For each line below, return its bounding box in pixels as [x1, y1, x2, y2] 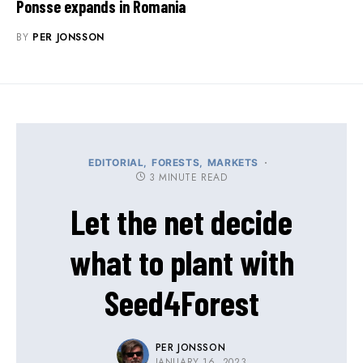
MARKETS [207, 156, 259, 169]
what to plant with [69, 241, 294, 283]
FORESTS [152, 156, 200, 169]
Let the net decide [70, 201, 293, 242]
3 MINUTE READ [148, 170, 228, 186]
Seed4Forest [104, 282, 259, 323]
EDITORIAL [88, 156, 144, 169]
